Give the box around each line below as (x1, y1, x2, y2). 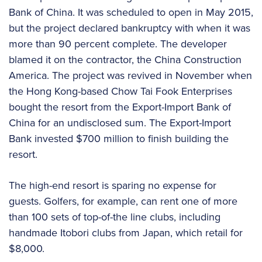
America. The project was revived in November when (9, 68, 252, 84)
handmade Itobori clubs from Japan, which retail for (9, 225, 243, 241)
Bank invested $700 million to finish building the (9, 131, 229, 147)
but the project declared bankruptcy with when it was (9, 20, 250, 36)
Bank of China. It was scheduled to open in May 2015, (9, 5, 253, 20)
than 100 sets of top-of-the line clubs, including (9, 209, 220, 225)
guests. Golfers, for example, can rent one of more (9, 194, 237, 209)
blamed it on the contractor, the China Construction (9, 52, 242, 68)
